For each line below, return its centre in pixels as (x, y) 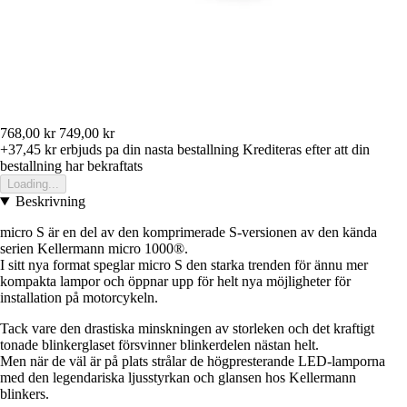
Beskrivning (50, 202)
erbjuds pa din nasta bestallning (148, 150)
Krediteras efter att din (306, 150)
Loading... (33, 184)
